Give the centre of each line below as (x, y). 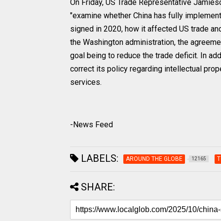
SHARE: (98, 187)
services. (86, 82)
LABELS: (98, 158)
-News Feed (92, 124)
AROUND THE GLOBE (154, 159)
